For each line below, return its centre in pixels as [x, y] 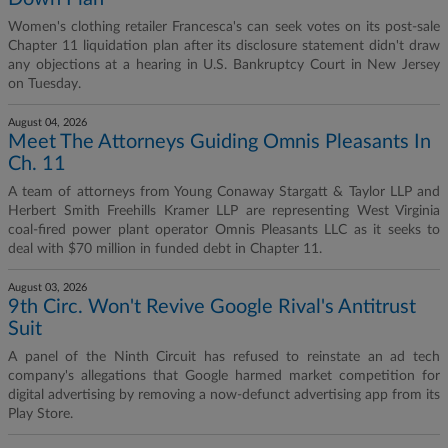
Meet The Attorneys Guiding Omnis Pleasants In [219, 142]
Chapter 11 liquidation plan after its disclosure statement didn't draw [224, 46]
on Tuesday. [46, 84]
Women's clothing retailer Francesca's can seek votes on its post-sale [224, 27]
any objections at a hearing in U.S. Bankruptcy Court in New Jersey [224, 65]
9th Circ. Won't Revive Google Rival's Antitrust [212, 307]
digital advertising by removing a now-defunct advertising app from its [224, 395]
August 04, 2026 [47, 122]
